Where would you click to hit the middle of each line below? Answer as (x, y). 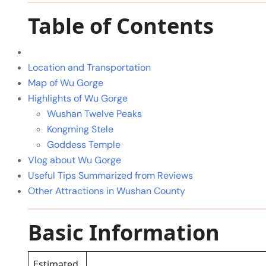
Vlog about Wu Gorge (75, 160)
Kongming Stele (80, 129)
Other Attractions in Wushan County (107, 191)
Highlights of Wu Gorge (78, 99)
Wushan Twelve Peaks (94, 114)
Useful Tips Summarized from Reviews (110, 176)
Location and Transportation (89, 68)
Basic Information (124, 233)
